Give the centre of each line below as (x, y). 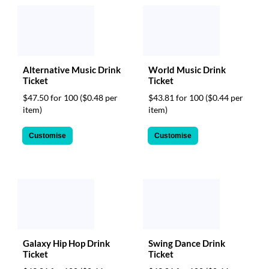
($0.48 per (99, 98)
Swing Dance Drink (187, 243)
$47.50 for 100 (51, 98)
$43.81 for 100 (177, 98)
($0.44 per (224, 98)
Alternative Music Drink (72, 70)
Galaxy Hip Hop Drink (66, 243)
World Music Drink (187, 70)
